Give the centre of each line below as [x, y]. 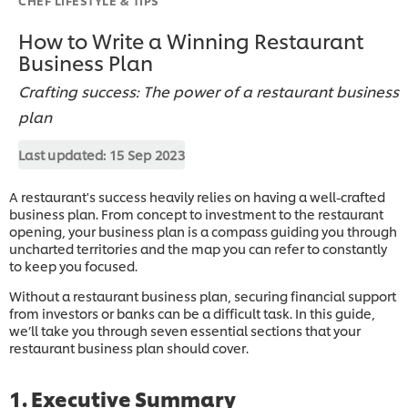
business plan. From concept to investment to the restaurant [196, 213]
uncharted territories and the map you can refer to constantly [198, 248]
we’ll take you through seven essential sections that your [185, 330]
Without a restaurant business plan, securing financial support [203, 295]
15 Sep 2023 [147, 154]
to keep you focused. [73, 265]
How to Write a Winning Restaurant [191, 40]
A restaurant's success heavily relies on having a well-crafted [197, 196]
